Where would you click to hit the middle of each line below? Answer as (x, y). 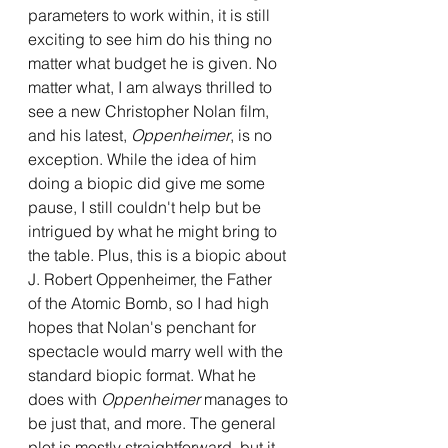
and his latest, (79, 135)
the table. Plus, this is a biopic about (159, 255)
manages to (248, 399)
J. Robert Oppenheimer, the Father (152, 279)
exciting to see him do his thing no (152, 39)
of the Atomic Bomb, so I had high (150, 303)
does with (64, 399)
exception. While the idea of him (144, 159)
